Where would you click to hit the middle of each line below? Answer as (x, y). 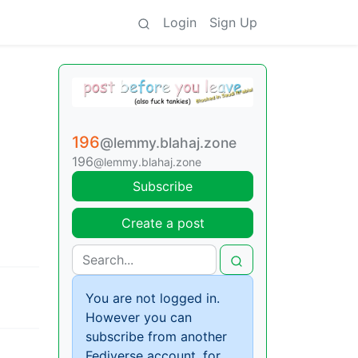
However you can (139, 318)
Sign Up (233, 22)
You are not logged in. (153, 298)
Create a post (163, 223)
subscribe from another (156, 337)
